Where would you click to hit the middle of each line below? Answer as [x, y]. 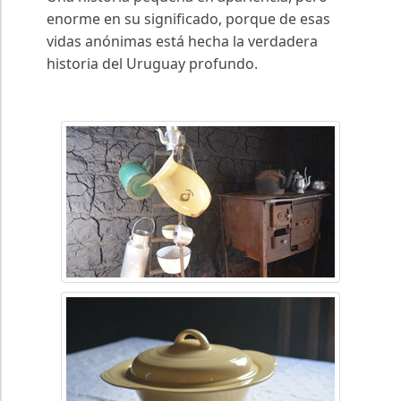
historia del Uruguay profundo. [152, 64]
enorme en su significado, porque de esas [188, 19]
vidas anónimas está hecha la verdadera [182, 42]
